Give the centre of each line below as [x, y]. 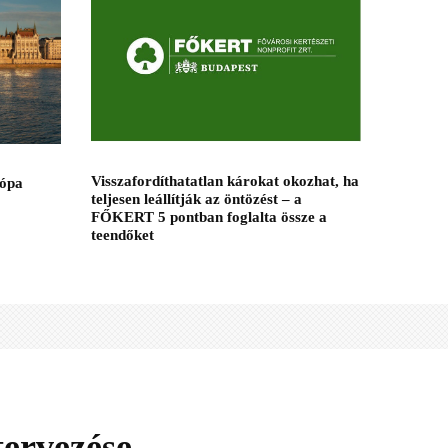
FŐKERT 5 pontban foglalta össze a [209, 217]
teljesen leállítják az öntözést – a [196, 199]
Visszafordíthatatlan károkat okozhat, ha [225, 181]
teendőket [122, 235]
